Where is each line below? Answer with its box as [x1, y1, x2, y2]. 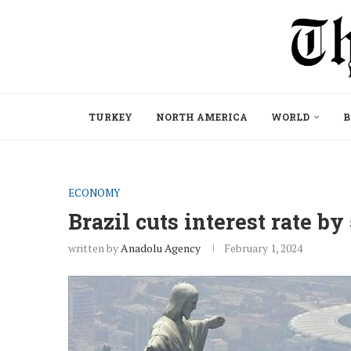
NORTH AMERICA [156, 110, 248, 123]
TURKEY [89, 110, 132, 123]
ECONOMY [68, 185, 120, 200]
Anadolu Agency [121, 240, 201, 255]
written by [68, 240, 121, 255]
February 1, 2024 [224, 240, 302, 255]
